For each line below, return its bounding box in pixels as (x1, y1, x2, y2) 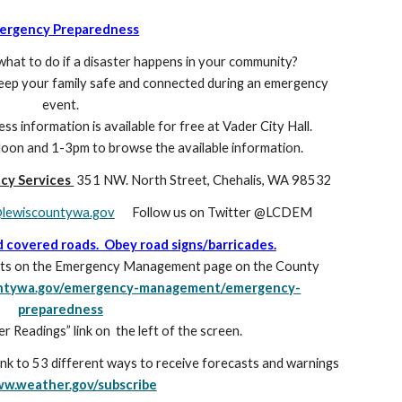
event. (41, 97, 79, 112)
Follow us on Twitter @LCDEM (131, 205, 312, 220)
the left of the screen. (116, 323, 243, 338)
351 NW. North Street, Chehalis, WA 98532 (76, 172, 333, 188)
